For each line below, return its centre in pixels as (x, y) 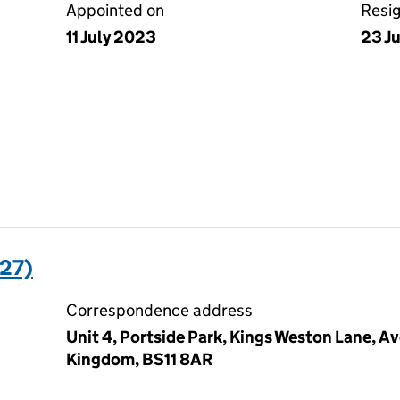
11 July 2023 (111, 37)
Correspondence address (159, 310)
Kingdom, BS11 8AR (139, 359)
